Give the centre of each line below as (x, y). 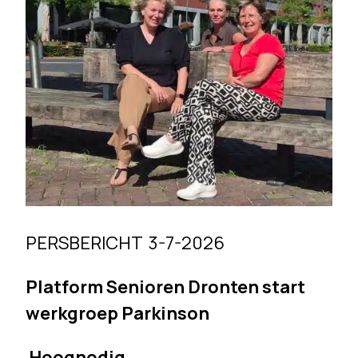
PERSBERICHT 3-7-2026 (125, 243)
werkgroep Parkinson (118, 314)
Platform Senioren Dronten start (166, 287)
